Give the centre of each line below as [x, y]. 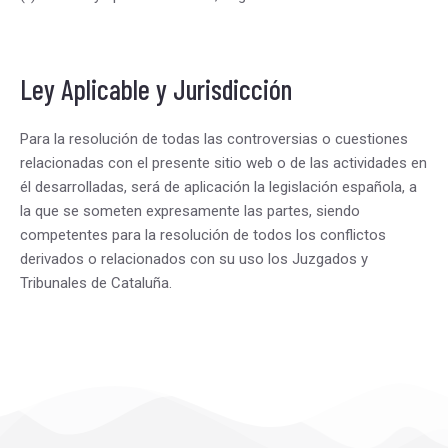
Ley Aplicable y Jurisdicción [156, 89]
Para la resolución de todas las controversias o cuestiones [214, 139]
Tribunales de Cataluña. [96, 283]
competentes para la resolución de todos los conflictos [203, 235]
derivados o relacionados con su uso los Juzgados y [194, 259]
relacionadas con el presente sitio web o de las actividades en [223, 163]
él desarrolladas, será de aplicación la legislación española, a [218, 187]
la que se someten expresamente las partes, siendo [190, 211]
